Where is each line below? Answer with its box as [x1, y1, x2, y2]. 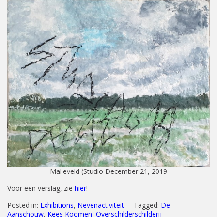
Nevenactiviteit [77, 201, 124, 210]
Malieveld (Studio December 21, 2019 [50, 167, 167, 176]
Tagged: [134, 201, 161, 210]
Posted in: [7, 201, 40, 210]
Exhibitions [40, 201, 74, 210]
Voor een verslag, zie [7, 184, 75, 193]
